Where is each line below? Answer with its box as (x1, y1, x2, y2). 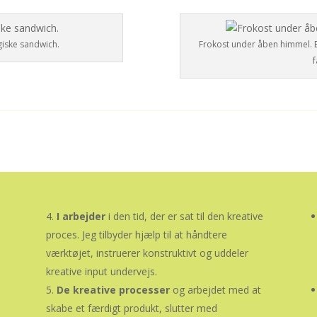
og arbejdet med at (169, 283, 261, 297)
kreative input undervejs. (45, 265, 157, 279)
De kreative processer (56, 283, 170, 297)
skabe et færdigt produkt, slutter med (45, 301, 217, 316)
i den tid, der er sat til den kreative (108, 209, 263, 224)
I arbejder (56, 209, 108, 224)
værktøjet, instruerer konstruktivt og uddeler (45, 246, 248, 260)
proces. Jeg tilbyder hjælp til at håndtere (45, 228, 227, 242)
